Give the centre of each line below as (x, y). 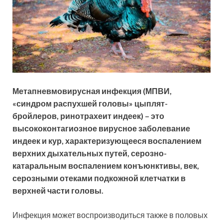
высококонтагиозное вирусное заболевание (101, 128)
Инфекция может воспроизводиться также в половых (110, 215)
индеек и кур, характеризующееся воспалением (107, 141)
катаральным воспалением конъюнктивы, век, (106, 166)
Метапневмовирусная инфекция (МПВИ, (92, 91)
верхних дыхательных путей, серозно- (90, 153)
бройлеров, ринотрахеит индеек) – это (88, 116)
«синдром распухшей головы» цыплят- (90, 104)
